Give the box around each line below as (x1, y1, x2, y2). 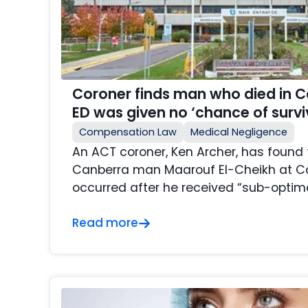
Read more (72, 214, 138, 232)
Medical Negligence (190, 125, 287, 140)
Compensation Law (79, 125, 177, 140)
